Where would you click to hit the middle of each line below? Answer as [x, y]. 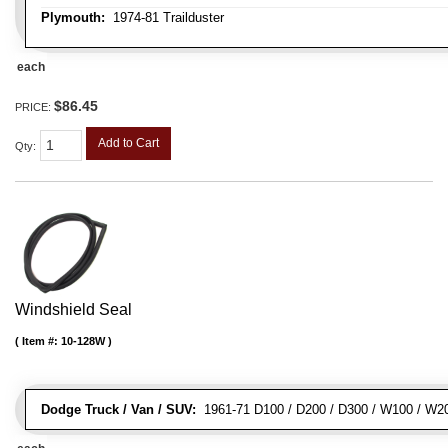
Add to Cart [128, 143]
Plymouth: [73, 18]
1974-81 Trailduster [164, 18]
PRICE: [34, 107]
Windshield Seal [73, 309]
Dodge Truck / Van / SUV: [118, 409]
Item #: [41, 340]
